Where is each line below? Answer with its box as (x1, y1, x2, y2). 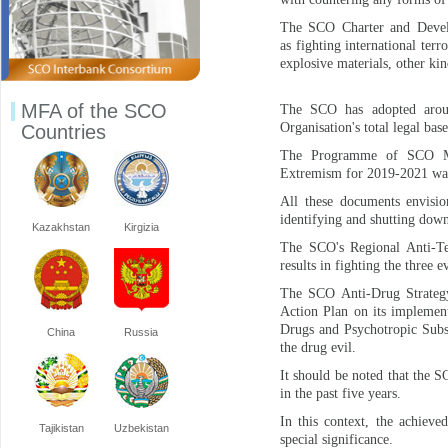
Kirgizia (123, 220, 159, 233)
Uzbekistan (113, 421, 169, 434)
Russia (124, 325, 158, 338)
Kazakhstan (32, 220, 90, 233)
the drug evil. (280, 340, 356, 355)
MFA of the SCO (21, 99, 167, 122)
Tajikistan (38, 421, 84, 434)
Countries (21, 120, 106, 143)
